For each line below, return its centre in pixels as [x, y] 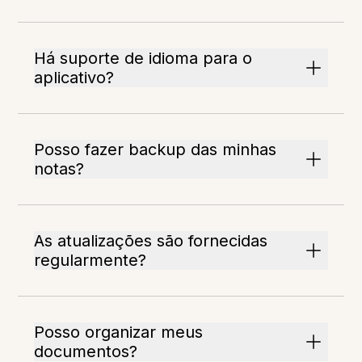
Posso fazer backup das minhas [156, 150]
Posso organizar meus [119, 333]
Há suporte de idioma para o [143, 59]
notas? [59, 169]
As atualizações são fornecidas [151, 241]
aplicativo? [74, 78]
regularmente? [90, 261]
